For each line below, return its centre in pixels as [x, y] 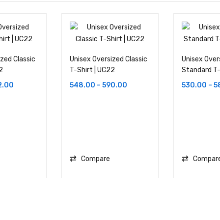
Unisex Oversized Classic [109, 59]
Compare [96, 159]
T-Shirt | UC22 [92, 70]
